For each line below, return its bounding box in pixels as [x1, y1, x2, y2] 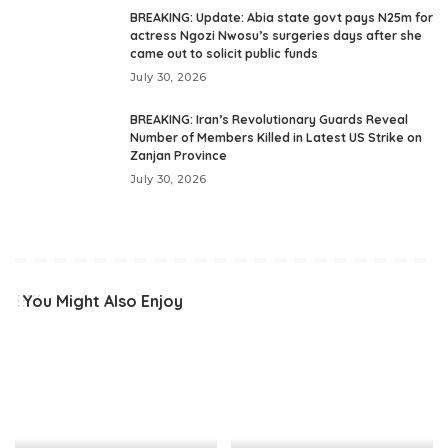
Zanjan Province [130, 148, 227, 163]
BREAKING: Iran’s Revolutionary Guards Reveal [130, 112, 408, 127]
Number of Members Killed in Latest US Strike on [130, 130, 422, 145]
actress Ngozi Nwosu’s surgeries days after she [130, 28, 422, 43]
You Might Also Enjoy [22, 291, 183, 311]
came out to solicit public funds [130, 46, 318, 61]
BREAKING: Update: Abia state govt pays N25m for [130, 10, 433, 25]
